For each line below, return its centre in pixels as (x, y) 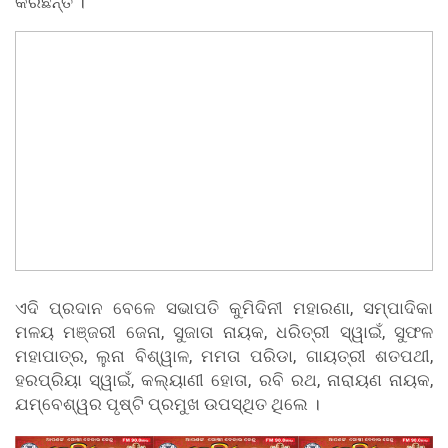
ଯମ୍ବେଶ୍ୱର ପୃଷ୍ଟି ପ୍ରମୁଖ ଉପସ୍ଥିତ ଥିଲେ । (167, 404)
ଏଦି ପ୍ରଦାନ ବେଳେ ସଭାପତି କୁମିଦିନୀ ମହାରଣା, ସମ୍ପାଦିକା (224, 308)
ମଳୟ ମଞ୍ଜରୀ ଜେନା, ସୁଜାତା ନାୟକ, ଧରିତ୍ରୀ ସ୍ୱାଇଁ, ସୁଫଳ (224, 332)
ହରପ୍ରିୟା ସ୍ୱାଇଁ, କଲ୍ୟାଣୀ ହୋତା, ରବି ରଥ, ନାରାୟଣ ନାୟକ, (224, 380)
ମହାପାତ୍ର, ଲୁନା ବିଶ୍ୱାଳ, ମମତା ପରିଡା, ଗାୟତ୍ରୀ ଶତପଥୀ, (224, 356)
